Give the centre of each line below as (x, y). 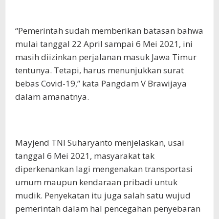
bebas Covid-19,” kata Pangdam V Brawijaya (101, 84)
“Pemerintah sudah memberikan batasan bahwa (109, 31)
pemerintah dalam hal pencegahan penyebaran (108, 209)
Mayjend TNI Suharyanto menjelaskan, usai (100, 143)
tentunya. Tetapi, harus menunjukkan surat (99, 70)
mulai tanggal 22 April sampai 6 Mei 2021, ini (104, 44)
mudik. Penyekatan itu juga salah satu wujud (103, 196)
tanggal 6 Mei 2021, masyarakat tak (85, 156)
